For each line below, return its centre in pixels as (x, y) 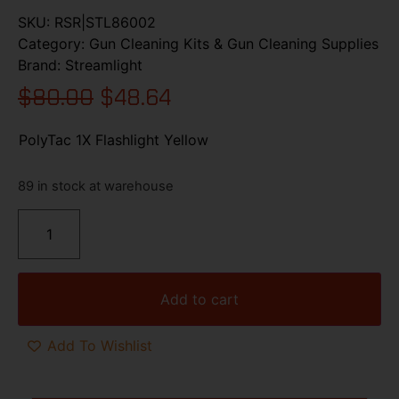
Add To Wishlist (100, 346)
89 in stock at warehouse (96, 187)
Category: (53, 43)
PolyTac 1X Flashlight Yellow (114, 139)
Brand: (41, 65)
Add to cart (199, 299)
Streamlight (104, 65)
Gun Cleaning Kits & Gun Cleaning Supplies (234, 43)
